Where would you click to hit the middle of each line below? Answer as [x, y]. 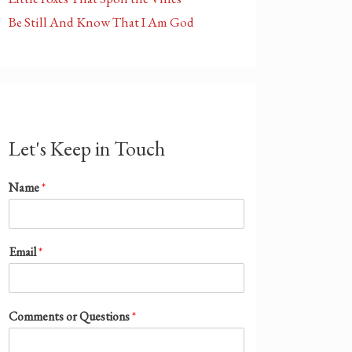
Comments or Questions [70, 316]
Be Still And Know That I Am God [101, 22]
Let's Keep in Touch [87, 148]
